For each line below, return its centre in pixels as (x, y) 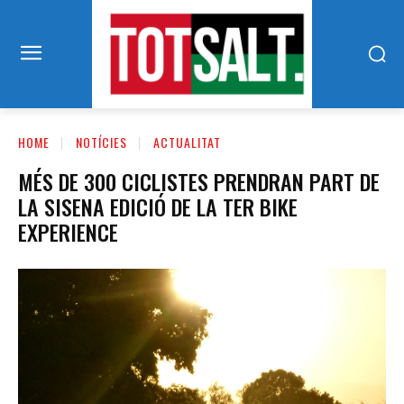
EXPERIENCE (68, 232)
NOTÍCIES (101, 142)
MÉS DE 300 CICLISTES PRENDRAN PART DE (199, 182)
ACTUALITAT (187, 142)
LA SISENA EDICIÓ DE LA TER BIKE (158, 207)
